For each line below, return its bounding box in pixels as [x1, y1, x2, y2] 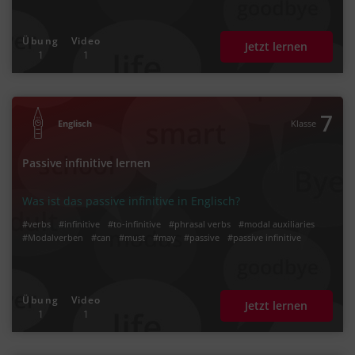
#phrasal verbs [169, 217, 231, 230]
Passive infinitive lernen [22, 155, 151, 171]
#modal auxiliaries [239, 217, 315, 230]
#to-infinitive [108, 217, 162, 230]
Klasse [290, 116, 316, 129]
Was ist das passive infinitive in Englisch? [22, 193, 241, 208]
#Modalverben [22, 231, 84, 243]
